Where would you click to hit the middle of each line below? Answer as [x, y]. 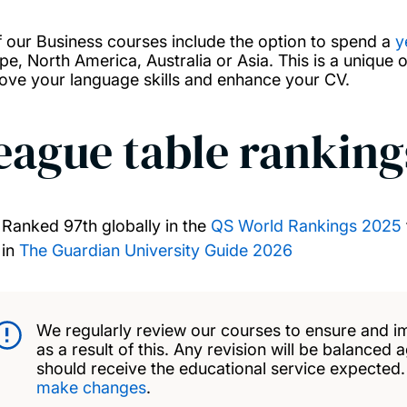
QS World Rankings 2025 [306, 226]
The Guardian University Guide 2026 [155, 250]
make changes [91, 387]
